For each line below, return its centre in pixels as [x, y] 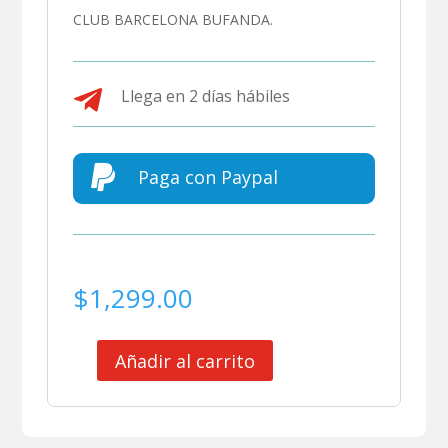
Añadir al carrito [185, 360]
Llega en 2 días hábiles [205, 96]
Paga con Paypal [207, 177]
